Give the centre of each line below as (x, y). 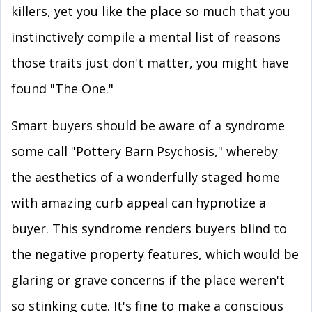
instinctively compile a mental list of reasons (146, 37)
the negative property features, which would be (155, 254)
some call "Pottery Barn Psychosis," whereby (145, 151)
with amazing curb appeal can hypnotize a (139, 203)
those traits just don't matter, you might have (150, 63)
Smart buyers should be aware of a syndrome (148, 125)
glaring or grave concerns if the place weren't (148, 280)
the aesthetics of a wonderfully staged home (146, 177)
